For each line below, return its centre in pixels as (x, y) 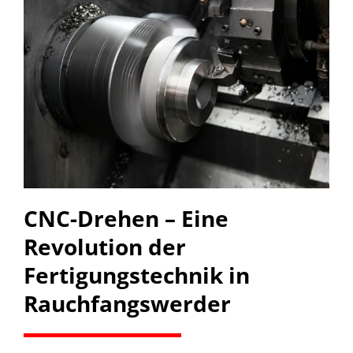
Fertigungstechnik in (136, 275)
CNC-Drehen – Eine (126, 218)
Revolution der (104, 246)
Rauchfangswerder (127, 303)
